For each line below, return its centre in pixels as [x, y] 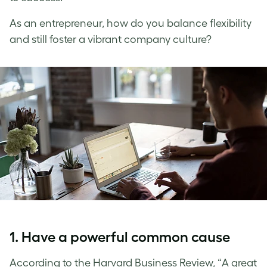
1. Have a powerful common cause [120, 237]
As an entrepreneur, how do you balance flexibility [131, 23]
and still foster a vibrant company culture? [111, 39]
